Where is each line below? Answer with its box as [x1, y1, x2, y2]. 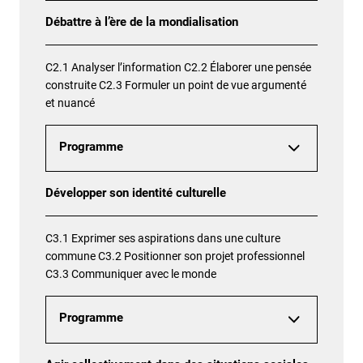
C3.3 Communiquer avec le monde [45, 267, 216, 281]
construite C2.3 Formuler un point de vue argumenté [45, 79, 306, 92]
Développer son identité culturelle [45, 186, 226, 201]
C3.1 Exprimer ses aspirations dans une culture [45, 232, 280, 246]
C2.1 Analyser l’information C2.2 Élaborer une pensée [45, 61, 311, 74]
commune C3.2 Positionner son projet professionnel [45, 250, 305, 263]
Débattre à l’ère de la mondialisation [45, 15, 238, 29]
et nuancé [45, 96, 95, 109]
